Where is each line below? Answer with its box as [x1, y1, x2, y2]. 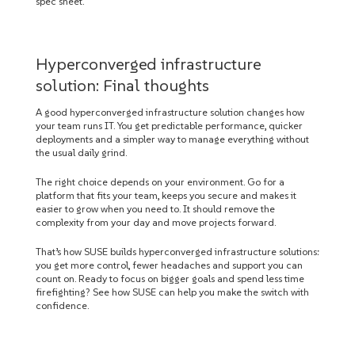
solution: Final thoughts [36, 75, 209, 95]
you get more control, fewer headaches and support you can [36, 259, 303, 271]
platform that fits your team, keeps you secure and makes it [36, 189, 296, 201]
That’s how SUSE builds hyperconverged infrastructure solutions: [36, 246, 319, 258]
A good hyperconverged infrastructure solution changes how [36, 106, 304, 118]
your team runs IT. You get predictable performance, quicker [36, 120, 303, 132]
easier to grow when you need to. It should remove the [36, 203, 275, 215]
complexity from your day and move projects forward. [36, 216, 276, 228]
